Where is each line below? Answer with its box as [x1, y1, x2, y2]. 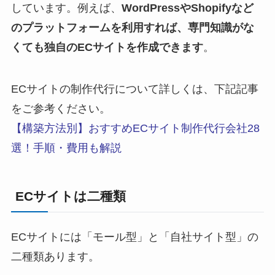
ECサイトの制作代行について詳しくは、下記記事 [10, 83, 258, 96]
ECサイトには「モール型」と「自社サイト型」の [10, 230, 258, 243]
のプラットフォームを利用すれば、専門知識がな [10, 21, 254, 34]
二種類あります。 [10, 250, 99, 263]
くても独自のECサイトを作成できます [10, 41, 203, 54]
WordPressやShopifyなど [121, 2, 254, 15]
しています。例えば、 [10, 2, 122, 15]
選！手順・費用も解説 [10, 142, 122, 155]
